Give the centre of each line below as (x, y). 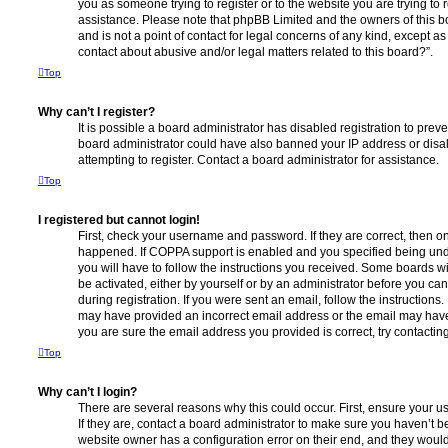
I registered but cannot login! (119, 220)
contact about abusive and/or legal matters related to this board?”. (255, 52)
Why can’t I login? (87, 392)
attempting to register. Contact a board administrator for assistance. (258, 160)
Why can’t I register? (96, 112)
